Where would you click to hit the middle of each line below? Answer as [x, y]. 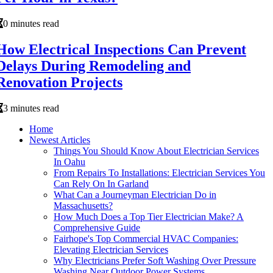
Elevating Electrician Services [111, 249]
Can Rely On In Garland [101, 183]
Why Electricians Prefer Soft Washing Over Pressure [155, 260]
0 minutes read [31, 23]
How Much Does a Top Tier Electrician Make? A [149, 216]
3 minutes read [31, 108]
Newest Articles [60, 140]
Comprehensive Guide [97, 227]
